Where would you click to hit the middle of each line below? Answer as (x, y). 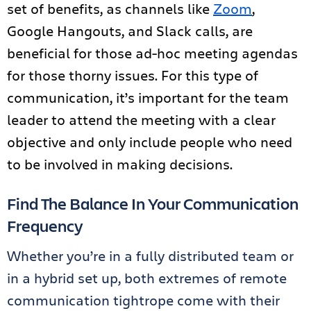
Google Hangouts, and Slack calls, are (130, 31)
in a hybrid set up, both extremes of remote (147, 278)
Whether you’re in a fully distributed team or (150, 256)
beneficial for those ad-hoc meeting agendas (152, 53)
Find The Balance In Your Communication (153, 203)
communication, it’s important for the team (148, 98)
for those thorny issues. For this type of (133, 75)
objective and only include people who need (150, 142)
